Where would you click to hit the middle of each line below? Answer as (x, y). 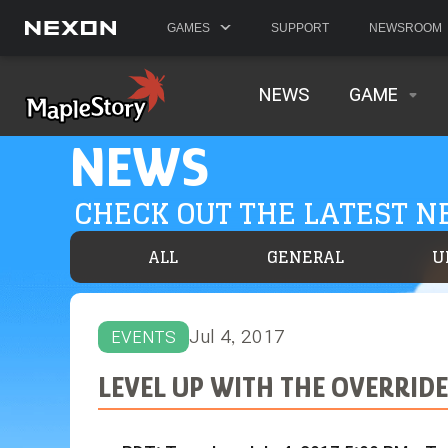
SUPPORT (300, 28)
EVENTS (143, 337)
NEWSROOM (405, 28)
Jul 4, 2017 (236, 336)
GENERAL (305, 257)
